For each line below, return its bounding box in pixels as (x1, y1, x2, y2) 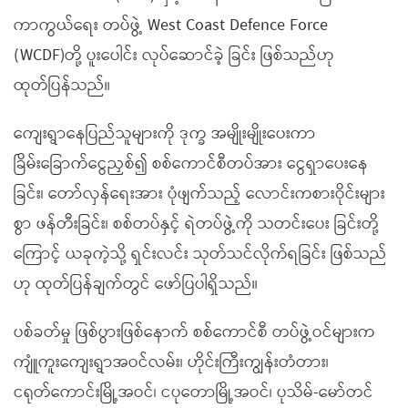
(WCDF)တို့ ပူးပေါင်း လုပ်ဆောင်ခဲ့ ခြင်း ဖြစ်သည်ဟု (14, 42, 334, 69)
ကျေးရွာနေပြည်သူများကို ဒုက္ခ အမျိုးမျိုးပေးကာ (14, 120, 316, 148)
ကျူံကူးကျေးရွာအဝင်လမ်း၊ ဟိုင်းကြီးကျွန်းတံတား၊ (14, 349, 329, 376)
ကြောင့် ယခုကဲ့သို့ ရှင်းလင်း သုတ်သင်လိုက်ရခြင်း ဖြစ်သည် (14, 240, 387, 268)
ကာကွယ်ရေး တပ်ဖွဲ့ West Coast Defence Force (14, 12, 328, 39)
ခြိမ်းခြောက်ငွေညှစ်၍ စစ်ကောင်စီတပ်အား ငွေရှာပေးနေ (14, 150, 368, 178)
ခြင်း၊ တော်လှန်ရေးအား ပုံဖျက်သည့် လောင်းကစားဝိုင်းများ (14, 180, 385, 208)
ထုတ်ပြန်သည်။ (14, 72, 110, 99)
